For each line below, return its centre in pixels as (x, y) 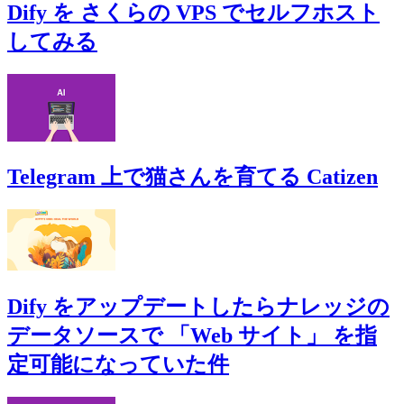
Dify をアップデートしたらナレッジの (198, 307)
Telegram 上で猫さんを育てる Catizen (193, 177)
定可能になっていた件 (118, 365)
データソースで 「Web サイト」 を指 (192, 336)
